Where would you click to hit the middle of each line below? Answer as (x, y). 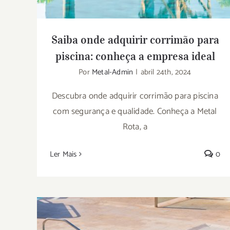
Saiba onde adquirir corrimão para (135, 39)
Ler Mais (63, 154)
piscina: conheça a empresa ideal (135, 56)
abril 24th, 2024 (166, 72)
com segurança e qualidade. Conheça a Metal (135, 111)
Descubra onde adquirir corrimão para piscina (135, 96)
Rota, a (135, 127)
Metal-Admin (113, 72)
